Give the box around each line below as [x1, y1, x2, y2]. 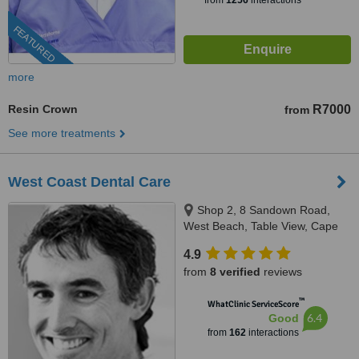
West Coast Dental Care [8, 174, 171, 190]
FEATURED [10, 23, 58, 66]
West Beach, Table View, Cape [184, 220, 338, 232]
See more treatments [8, 127, 115, 139]
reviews [260, 265, 302, 278]
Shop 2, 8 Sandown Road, [197, 204, 330, 216]
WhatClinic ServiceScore [207, 299, 299, 309]
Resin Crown [8, 103, 78, 115]
